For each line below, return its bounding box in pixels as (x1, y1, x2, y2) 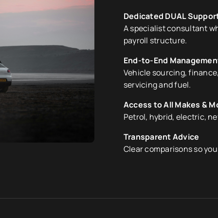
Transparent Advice (124, 131, 200, 143)
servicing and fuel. (124, 79, 191, 91)
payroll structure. (124, 35, 187, 46)
